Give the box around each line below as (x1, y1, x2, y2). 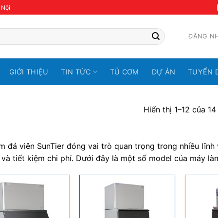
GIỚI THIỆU (9, 67, 49, 76)
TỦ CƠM (110, 67, 139, 76)
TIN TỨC (61, 67, 91, 76)
